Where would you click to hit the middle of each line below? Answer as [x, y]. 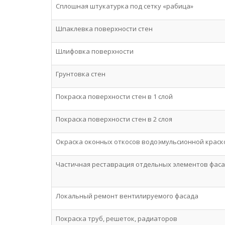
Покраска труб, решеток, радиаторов [117, 218]
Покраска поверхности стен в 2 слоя [114, 119]
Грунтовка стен [81, 74]
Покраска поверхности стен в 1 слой [114, 96]
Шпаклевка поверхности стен [104, 29]
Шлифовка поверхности [95, 51]
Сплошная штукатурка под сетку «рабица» [125, 6]
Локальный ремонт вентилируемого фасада [127, 196]
